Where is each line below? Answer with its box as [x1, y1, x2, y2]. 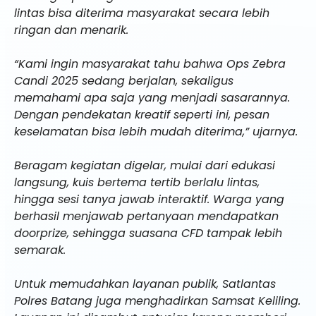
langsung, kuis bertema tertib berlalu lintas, [14, 174, 260, 191]
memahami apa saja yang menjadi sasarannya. [14, 90, 290, 107]
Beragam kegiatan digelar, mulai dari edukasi [14, 157, 275, 174]
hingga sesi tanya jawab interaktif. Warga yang [14, 191, 284, 208]
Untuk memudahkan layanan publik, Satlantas [14, 276, 276, 293]
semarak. [14, 242, 66, 259]
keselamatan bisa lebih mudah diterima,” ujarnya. [14, 123, 298, 140]
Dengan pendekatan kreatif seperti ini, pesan [14, 107, 269, 123]
